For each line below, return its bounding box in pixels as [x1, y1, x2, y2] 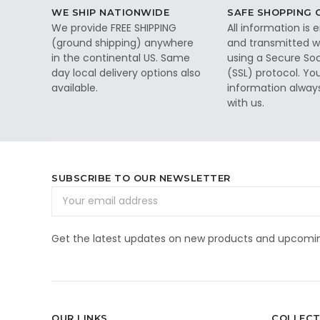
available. [51, 80, 98, 95]
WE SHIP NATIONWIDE [51, 6, 169, 18]
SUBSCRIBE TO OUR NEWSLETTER [51, 171, 231, 184]
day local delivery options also [51, 65, 201, 80]
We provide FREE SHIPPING [51, 20, 176, 35]
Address [51, 201, 91, 216]
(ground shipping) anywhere [51, 35, 194, 50]
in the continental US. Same [51, 50, 190, 65]
